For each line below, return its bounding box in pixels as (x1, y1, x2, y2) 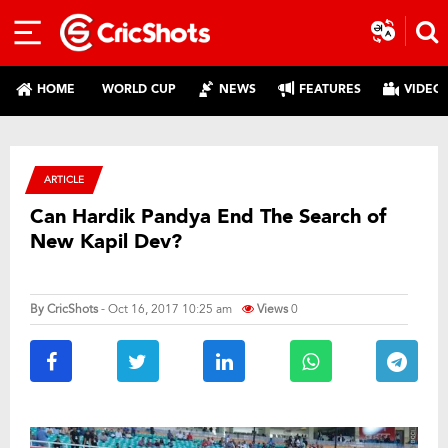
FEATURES (299, 80, 361, 97)
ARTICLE (44, 173, 84, 186)
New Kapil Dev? (30, 228, 182, 255)
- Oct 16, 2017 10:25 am (101, 301, 232, 317)
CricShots (47, 301, 98, 317)
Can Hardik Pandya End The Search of (30, 203, 386, 230)
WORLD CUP (102, 80, 176, 97)
